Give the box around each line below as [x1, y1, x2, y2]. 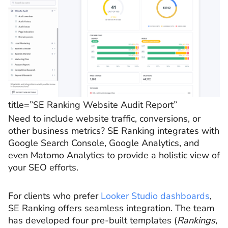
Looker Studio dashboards [101, 189, 210, 202]
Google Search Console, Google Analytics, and [8, 137, 199, 150]
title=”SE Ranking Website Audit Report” [8, 99, 177, 111]
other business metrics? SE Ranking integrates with [8, 125, 219, 137]
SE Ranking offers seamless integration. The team [8, 202, 214, 214]
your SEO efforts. [8, 161, 78, 174]
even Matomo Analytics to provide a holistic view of [8, 149, 220, 162]
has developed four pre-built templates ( [8, 214, 177, 226]
